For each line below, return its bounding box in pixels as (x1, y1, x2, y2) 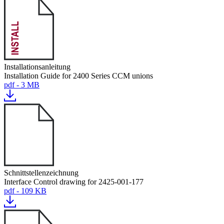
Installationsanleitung (4, 62, 70, 71)
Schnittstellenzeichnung (4, 168, 78, 177)
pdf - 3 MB (4, 80, 39, 89)
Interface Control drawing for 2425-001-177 (4, 177, 143, 186)
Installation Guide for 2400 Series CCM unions (4, 71, 153, 80)
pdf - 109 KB (4, 186, 46, 195)
